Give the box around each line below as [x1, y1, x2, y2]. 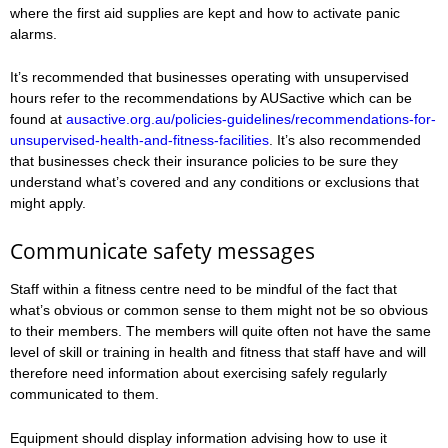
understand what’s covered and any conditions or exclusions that [10, 174, 419, 191]
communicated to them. [10, 385, 159, 402]
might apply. [10, 195, 86, 212]
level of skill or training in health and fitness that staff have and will [10, 343, 426, 360]
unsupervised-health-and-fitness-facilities [10, 132, 269, 149]
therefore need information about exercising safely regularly [10, 364, 387, 381]
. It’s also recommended [269, 132, 421, 149]
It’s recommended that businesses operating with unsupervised [10, 69, 409, 86]
